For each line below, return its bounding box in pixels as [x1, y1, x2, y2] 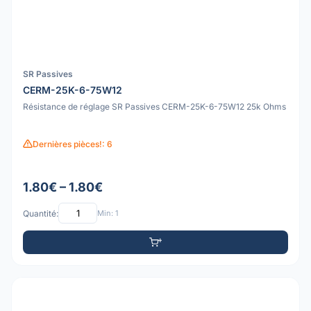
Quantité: [23, 208, 58, 219]
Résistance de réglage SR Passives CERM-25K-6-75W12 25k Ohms [23, 101, 286, 112]
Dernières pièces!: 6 [33, 138, 112, 149]
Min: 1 [97, 208, 118, 218]
